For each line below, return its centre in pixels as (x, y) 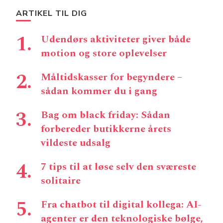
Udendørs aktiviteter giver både (116, 39)
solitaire (61, 180)
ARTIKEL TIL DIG (52, 13)
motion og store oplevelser (104, 53)
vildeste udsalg (76, 143)
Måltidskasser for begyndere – (111, 77)
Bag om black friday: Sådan (106, 115)
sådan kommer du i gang (99, 91)
